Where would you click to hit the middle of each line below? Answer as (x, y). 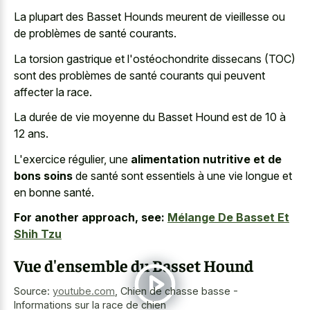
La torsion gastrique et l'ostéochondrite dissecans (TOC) (155, 58)
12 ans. (31, 134)
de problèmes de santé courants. (95, 34)
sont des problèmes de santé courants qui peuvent (139, 75)
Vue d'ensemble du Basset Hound (134, 265)
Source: (33, 291)
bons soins (43, 175)
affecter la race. (53, 92)
